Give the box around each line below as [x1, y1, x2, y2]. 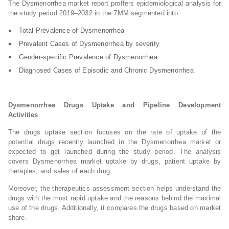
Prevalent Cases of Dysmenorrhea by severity [18, 40, 160, 48]
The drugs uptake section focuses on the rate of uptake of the [8, 128, 221, 136]
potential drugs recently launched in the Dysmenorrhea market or [8, 138, 221, 146]
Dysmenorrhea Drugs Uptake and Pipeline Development [8, 101, 221, 109]
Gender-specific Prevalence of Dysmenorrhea [18, 53, 157, 61]
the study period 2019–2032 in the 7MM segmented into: [8, 9, 180, 17]
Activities [8, 111, 38, 119]
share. [8, 214, 27, 221]
